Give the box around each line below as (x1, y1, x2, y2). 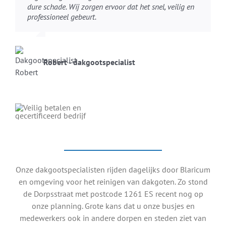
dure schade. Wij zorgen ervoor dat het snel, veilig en (27, 2, 194, 12)
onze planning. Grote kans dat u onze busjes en (31, 201, 195, 211)
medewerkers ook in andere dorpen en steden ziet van (20, 213, 206, 223)
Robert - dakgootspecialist (43, 57, 135, 68)
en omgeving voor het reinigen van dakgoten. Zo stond (18, 177, 208, 187)
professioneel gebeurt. (27, 12, 96, 22)
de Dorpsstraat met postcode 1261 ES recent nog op (23, 189, 203, 199)
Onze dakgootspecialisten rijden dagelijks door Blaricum (16, 164, 210, 175)
